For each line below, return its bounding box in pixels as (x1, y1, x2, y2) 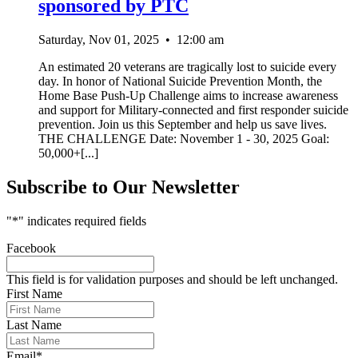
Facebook (6, 241, 56, 255)
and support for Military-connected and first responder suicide (38, 102, 348, 117)
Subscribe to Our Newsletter (6, 176, 240, 197)
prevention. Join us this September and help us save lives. (38, 117, 327, 131)
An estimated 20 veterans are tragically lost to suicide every (38, 59, 336, 74)
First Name (6, 286, 62, 300)
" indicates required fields (18, 213, 146, 228)
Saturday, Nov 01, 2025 (38, 32, 159, 46)
